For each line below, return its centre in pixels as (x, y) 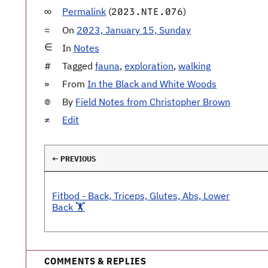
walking (194, 66)
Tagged (79, 66)
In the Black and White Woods (152, 84)
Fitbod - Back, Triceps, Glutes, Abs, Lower (141, 196)
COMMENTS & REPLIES (95, 261)
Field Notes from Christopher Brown (153, 102)
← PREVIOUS (74, 159)
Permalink (84, 11)
